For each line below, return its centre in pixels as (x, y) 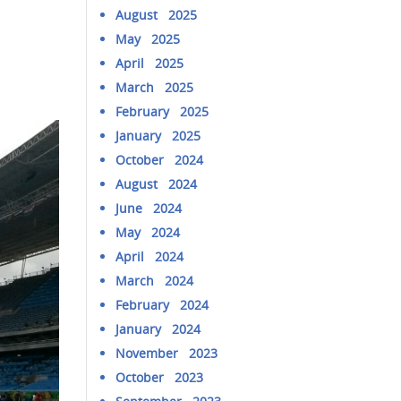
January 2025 (158, 136)
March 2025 (155, 87)
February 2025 (162, 111)
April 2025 (150, 63)
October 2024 (160, 160)
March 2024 (155, 281)
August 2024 (157, 184)
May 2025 (148, 39)
